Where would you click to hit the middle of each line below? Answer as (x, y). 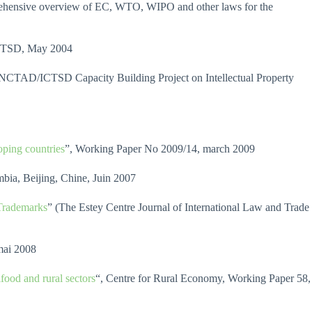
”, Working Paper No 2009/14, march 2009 (160, 149)
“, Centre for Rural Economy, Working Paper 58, (203, 278)
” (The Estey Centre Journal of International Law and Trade (178, 207)
